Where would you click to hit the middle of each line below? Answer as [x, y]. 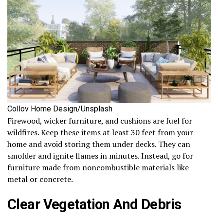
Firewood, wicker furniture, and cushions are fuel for [100, 121]
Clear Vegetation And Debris [94, 205]
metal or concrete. [40, 179]
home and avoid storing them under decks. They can [99, 144]
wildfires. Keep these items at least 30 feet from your [100, 133]
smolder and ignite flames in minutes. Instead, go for [100, 156]
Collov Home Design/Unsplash [60, 109]
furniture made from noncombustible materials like [98, 168]
